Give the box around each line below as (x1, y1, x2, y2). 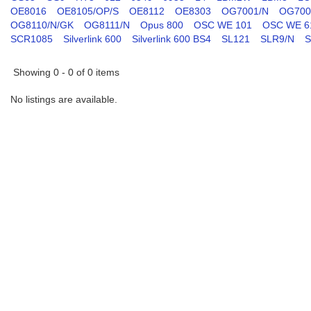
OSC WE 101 (194, 19, 252, 31)
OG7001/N (221, 6, 269, 17)
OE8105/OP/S (57, 6, 119, 17)
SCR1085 (10, 33, 53, 44)
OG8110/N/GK (10, 19, 74, 31)
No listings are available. (10, 94, 117, 105)
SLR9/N (260, 33, 294, 44)
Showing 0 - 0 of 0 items (13, 67, 119, 78)
